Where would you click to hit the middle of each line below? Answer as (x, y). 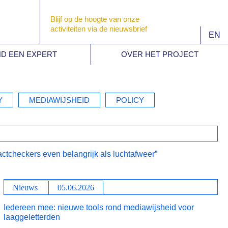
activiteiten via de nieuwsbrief (99, 29)
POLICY (130, 100)
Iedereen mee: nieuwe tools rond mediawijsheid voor (98, 207)
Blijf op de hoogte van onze (95, 19)
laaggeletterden (32, 217)
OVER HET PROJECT (160, 54)
